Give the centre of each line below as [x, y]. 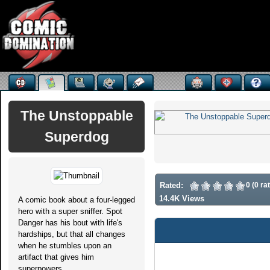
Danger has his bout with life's [70, 223]
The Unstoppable [77, 116]
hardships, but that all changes [72, 234]
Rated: [171, 185]
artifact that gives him [56, 257]
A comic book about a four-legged [77, 200]
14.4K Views [182, 199]
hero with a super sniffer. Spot [70, 211]
